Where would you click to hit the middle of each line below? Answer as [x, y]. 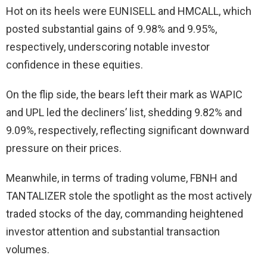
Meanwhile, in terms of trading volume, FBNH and [122, 178]
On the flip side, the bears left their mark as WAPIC [124, 95]
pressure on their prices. [64, 148]
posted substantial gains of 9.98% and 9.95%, [111, 29]
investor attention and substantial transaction [113, 232]
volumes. [28, 250]
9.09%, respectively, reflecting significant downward [128, 131]
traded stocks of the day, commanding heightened [125, 214]
